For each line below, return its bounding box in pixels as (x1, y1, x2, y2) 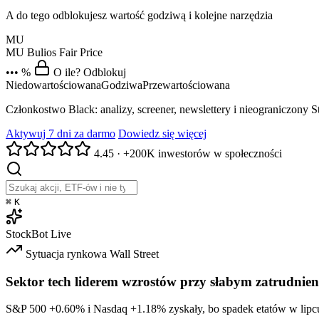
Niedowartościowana (6, 79, 101, 92)
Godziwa (101, 79, 142, 92)
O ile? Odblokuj (53, 66, 126, 79)
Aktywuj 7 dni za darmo (6, 127, 115, 140)
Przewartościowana (142, 79, 230, 92)
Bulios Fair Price (27, 46, 103, 59)
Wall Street (110, 248, 159, 261)
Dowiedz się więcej (118, 127, 206, 140)
